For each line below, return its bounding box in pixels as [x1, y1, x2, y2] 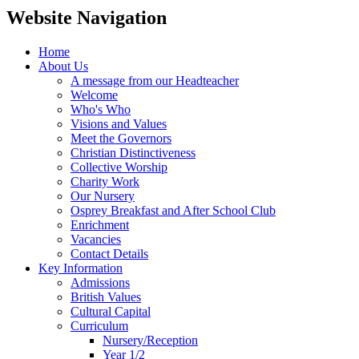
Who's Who [71, 102, 131, 116]
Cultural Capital [71, 304, 151, 318]
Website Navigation [6, 6, 167, 28]
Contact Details [71, 246, 148, 260]
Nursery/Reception [103, 333, 198, 347]
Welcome [71, 87, 118, 102]
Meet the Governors [71, 131, 171, 145]
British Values [71, 289, 141, 304]
